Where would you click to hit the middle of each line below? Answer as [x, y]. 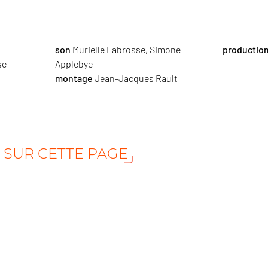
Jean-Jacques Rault [135, 78]
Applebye [74, 64]
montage [74, 78]
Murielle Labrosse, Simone [126, 50]
